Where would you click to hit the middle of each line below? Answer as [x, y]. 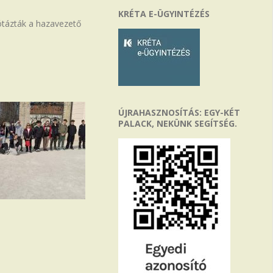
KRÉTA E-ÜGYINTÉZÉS [164, 14]
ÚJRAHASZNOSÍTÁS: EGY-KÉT [179, 112]
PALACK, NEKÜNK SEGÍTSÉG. [177, 123]
